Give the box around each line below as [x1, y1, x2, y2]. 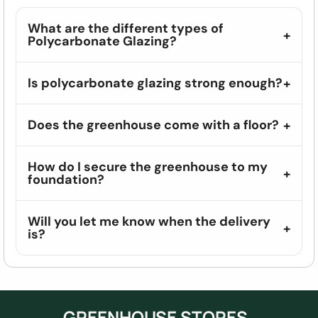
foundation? [28, 170, 104, 188]
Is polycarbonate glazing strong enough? [28, 74, 283, 92]
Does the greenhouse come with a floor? [28, 116, 279, 133]
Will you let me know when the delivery [28, 212, 270, 230]
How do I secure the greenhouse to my [28, 158, 268, 175]
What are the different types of [28, 19, 224, 37]
